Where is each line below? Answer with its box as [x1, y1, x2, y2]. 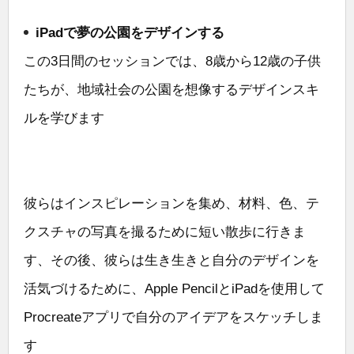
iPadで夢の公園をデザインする [36, 24, 224, 40]
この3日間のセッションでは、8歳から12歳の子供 [24, 53, 321, 69]
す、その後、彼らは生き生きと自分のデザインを [24, 252, 319, 268]
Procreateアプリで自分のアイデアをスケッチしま [24, 309, 323, 325]
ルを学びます [24, 110, 104, 126]
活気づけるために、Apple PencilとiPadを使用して [24, 281, 325, 296]
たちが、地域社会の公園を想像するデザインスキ [24, 81, 319, 97]
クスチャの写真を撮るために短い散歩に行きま [24, 224, 306, 239]
